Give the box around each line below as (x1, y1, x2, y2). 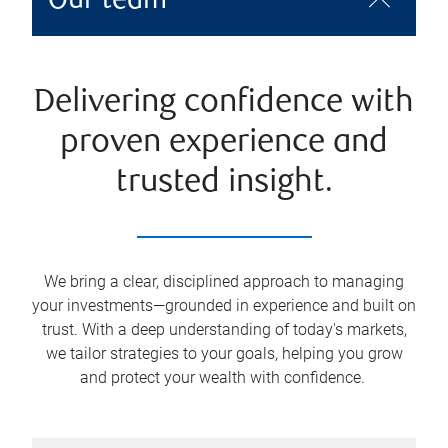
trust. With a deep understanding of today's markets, (41, 319, 407, 339)
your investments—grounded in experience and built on (32, 295, 416, 315)
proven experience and (60, 126, 388, 160)
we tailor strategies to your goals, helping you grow (45, 343, 403, 363)
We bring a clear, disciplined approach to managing (44, 271, 404, 291)
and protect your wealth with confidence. (79, 367, 369, 387)
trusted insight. (115, 166, 333, 200)
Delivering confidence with (34, 86, 414, 120)
